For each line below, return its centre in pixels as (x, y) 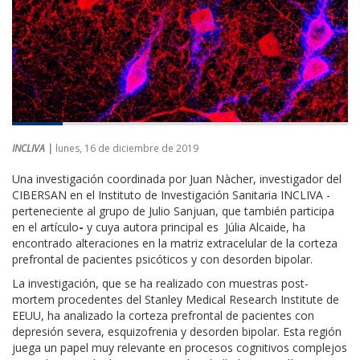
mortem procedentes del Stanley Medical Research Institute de (176, 299)
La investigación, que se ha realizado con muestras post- (160, 283)
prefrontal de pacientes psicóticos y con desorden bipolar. (162, 259)
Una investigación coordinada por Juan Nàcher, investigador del (177, 178)
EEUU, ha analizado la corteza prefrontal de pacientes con (163, 315)
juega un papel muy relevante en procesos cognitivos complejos (180, 347)
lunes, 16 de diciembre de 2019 (127, 148)
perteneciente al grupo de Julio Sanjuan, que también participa (173, 211)
